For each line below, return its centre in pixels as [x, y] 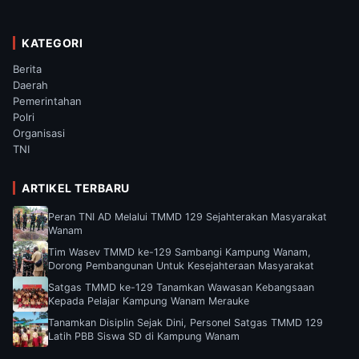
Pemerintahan [47, 101]
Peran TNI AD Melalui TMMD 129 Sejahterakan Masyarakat [188, 216]
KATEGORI [52, 42]
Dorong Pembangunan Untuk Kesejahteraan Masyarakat [181, 265]
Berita [27, 69]
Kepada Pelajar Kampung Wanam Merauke [149, 301]
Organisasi [39, 133]
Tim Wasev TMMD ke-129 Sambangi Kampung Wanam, [179, 252]
